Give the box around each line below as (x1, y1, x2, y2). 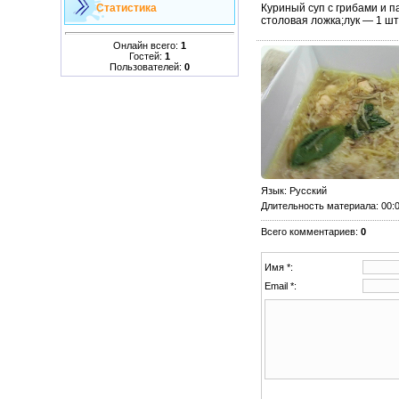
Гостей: (128, 50, 165, 61)
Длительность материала (260, 199, 376, 211)
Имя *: (264, 261, 293, 273)
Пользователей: (109, 61, 184, 72)
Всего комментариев (260, 225, 355, 237)
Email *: (264, 280, 297, 291)
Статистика (95, 2, 157, 14)
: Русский (283, 184, 327, 196)
